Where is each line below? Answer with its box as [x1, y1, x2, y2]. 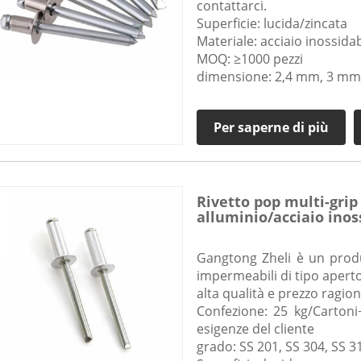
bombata [196, 222, 262, 243]
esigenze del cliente [196, 320, 314, 338]
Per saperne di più [213, 118, 329, 137]
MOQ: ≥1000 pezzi [196, 50, 303, 68]
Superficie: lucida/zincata [196, 15, 347, 33]
